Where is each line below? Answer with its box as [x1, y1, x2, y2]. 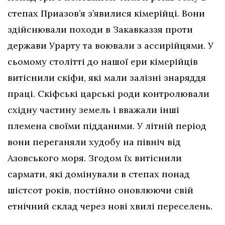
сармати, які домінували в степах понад [8, 168, 190, 180]
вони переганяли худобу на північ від [8, 136, 181, 148]
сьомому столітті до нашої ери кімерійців [8, 55, 198, 67]
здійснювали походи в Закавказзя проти [8, 23, 193, 35]
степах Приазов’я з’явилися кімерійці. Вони [8, 7, 205, 19]
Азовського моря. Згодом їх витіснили [8, 152, 182, 164]
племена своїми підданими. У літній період [8, 120, 206, 132]
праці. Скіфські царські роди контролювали [8, 87, 209, 99]
